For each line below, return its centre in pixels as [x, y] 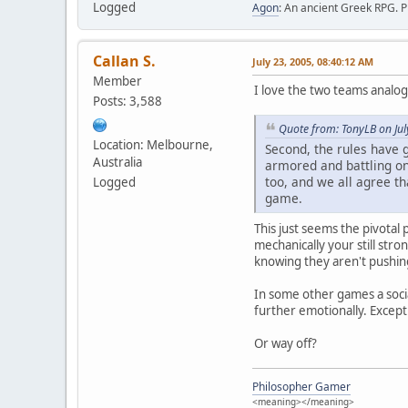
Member [117, 81]
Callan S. [124, 61]
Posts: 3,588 [127, 101]
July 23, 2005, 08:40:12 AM [313, 61]
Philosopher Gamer [301, 387]
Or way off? [286, 344]
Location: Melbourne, [153, 144]
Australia [117, 162]
